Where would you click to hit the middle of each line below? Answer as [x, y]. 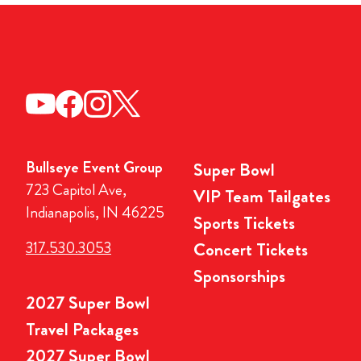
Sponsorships [239, 276]
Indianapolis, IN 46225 [95, 212]
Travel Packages [82, 329]
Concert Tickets [251, 249]
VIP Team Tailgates [262, 196]
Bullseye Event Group [94, 167]
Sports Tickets [244, 222]
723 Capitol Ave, [76, 189]
